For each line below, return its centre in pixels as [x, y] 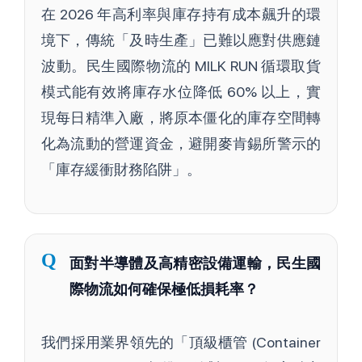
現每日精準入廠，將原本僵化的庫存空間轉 [181, 118]
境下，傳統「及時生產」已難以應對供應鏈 [181, 40]
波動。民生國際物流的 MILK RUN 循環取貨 [181, 66]
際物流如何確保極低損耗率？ [164, 289]
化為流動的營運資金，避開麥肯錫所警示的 [181, 144]
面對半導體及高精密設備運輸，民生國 [195, 263]
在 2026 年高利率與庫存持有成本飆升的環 [181, 15]
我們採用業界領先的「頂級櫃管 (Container [181, 343]
